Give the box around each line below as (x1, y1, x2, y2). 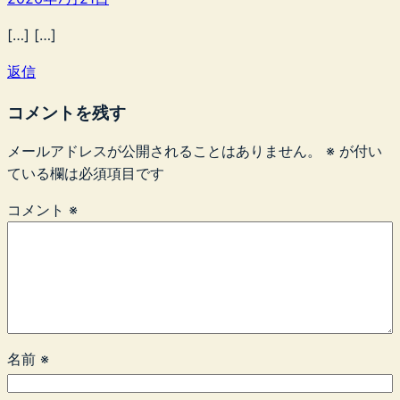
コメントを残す (7, 102, 126, 123)
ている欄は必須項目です (7, 163, 164, 182)
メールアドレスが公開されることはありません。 (7, 141, 321, 160)
